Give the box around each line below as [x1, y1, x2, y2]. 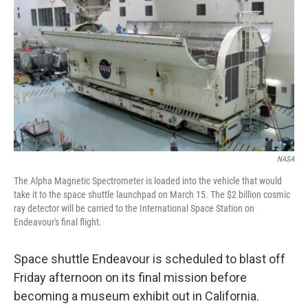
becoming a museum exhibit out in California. [14, 289, 259, 303]
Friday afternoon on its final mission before [14, 270, 247, 285]
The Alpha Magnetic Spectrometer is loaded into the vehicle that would [14, 175, 282, 186]
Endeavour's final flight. [14, 217, 102, 228]
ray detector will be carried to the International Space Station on [14, 203, 254, 214]
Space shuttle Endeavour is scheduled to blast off [14, 252, 285, 266]
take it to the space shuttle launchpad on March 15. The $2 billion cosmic [14, 189, 290, 200]
